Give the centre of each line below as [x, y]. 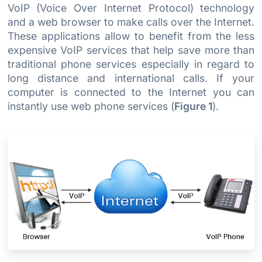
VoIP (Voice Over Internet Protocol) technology [131, 8]
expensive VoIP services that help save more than [131, 50]
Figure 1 [193, 106]
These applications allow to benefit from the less [131, 36]
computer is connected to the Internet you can [131, 92]
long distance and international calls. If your [131, 78]
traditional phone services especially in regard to [131, 64]
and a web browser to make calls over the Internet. [131, 22]
